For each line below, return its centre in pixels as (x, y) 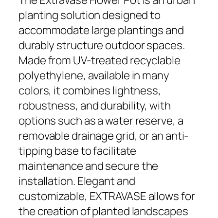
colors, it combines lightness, (90, 91)
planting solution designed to (90, 15)
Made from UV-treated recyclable (100, 60)
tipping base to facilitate (78, 151)
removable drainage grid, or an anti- (104, 136)
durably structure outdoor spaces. (102, 45)
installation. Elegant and (77, 181)
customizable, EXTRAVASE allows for (107, 196)
